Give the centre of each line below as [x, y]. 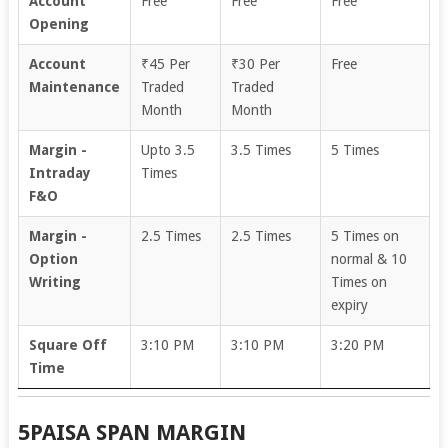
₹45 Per [165, 63]
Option [53, 258]
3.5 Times [260, 149]
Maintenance [74, 86]
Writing [54, 281]
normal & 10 [368, 258]
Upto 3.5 [167, 149]
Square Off [67, 344]
